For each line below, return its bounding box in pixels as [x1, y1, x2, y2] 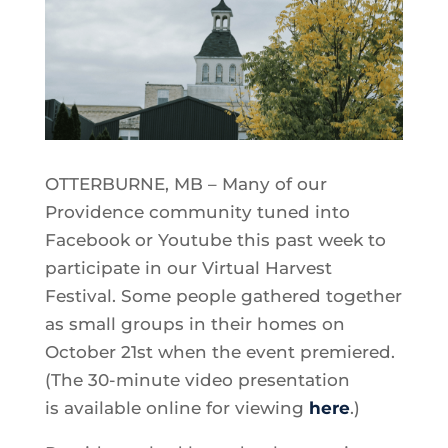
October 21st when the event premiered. [44, 342, 395, 363]
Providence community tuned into [44, 202, 350, 223]
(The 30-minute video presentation [44, 370, 350, 391]
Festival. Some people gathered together [44, 286, 402, 307]
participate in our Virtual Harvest [44, 258, 332, 279]
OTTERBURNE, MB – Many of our [44, 174, 327, 195]
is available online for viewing [44, 398, 309, 419]
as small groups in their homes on [44, 314, 345, 335]
